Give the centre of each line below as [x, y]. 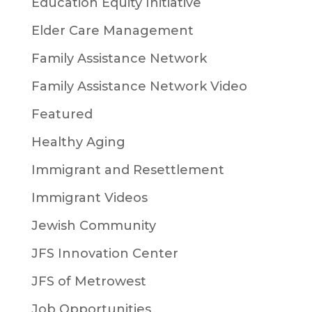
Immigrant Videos [89, 198]
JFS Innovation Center [104, 254]
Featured [62, 115]
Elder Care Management [112, 31]
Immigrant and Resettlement [127, 170]
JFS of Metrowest [88, 282]
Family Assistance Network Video [139, 87]
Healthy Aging [78, 142]
